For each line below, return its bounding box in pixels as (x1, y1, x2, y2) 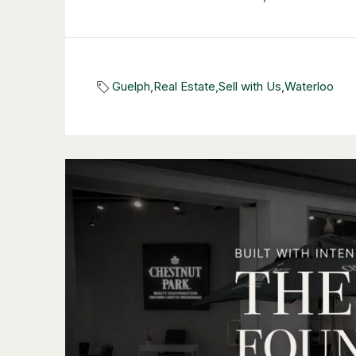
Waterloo (284, 79, 334, 95)
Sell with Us (219, 79, 281, 95)
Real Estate (153, 79, 215, 95)
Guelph (112, 79, 150, 95)
